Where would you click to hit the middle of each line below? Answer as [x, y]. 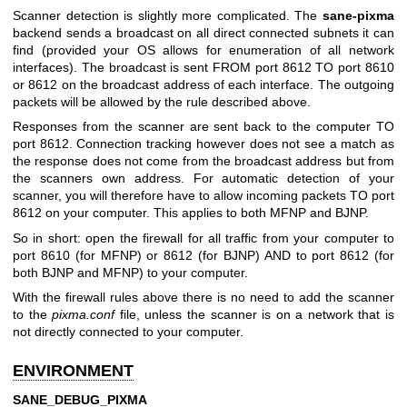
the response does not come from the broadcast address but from [203, 161]
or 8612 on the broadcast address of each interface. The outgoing [203, 84]
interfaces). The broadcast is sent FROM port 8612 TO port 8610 [203, 67]
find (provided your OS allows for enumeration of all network [203, 50]
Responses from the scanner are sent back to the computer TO [203, 127]
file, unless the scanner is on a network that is [255, 315]
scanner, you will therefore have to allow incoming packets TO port [203, 196]
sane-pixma [358, 15]
